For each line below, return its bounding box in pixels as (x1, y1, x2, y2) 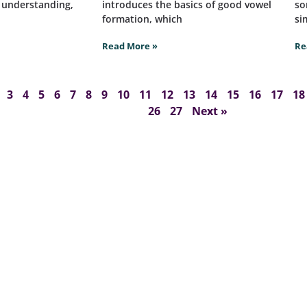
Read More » (101, 40, 158, 53)
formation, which (101, 12, 182, 26)
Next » (192, 103, 228, 119)
